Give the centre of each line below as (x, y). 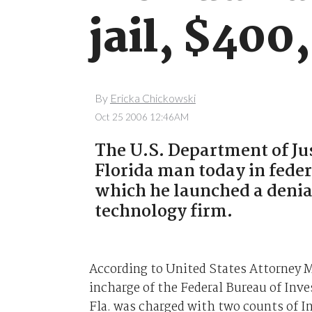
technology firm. (163, 212)
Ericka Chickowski (153, 98)
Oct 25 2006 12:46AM (141, 117)
